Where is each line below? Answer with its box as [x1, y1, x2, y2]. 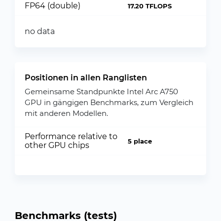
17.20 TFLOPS [127, 2, 172, 10]
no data [25, 27, 55, 36]
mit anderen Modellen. [25, 109, 108, 118]
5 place [127, 137, 152, 145]
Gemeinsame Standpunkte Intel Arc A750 [25, 87, 178, 96]
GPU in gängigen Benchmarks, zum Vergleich [25, 98, 193, 107]
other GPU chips [25, 141, 89, 150]
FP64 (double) [25, 1, 80, 10]
